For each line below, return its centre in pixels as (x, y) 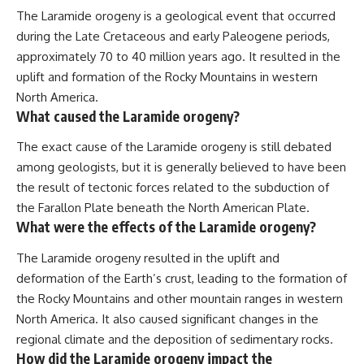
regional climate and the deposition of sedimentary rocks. (175, 339)
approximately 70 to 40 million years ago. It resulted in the (178, 56)
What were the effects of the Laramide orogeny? (166, 227)
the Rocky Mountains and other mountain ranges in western (180, 298)
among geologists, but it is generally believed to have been (181, 167)
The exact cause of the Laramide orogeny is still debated (174, 147)
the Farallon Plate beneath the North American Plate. (163, 208)
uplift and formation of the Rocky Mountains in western (167, 76)
